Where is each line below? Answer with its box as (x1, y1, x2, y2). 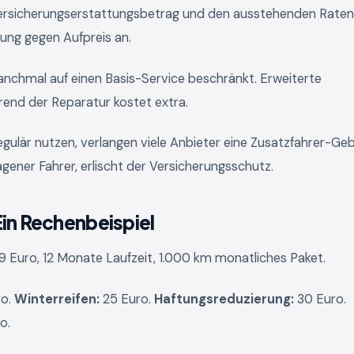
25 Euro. (100, 291, 154, 308)
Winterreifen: (14, 291, 100, 308)
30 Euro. (294, 291, 346, 308)
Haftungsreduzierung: (154, 291, 294, 308)
